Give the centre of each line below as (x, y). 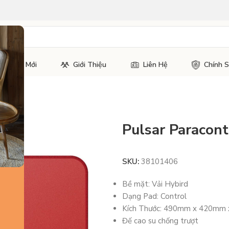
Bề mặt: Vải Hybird (155, 184)
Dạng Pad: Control (154, 197)
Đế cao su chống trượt (160, 221)
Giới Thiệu (90, 65)
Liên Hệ (155, 65)
